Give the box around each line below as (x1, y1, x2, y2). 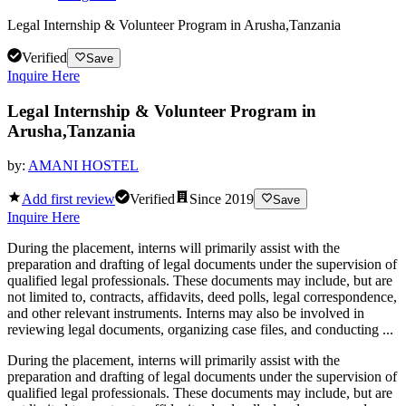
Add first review (22, 190, 115, 207)
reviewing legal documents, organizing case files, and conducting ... (7, 321, 393, 337)
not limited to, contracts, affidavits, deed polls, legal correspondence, (7, 288, 397, 304)
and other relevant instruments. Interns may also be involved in (7, 304, 364, 321)
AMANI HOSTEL (28, 158, 139, 174)
